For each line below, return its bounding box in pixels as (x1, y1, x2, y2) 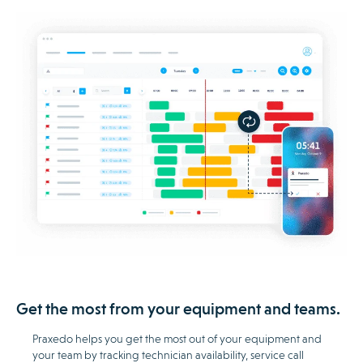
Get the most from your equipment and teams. (16, 298, 340, 318)
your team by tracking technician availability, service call (32, 348, 304, 361)
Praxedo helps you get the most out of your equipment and (32, 331, 322, 345)
